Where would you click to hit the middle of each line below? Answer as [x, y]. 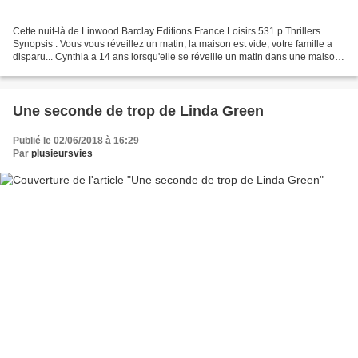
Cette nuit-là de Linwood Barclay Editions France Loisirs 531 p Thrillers [167, 31]
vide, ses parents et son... [68, 69]
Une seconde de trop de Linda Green [138, 111]
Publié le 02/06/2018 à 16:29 [76, 140]
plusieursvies [62, 153]
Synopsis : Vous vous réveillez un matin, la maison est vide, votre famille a [173, 44]
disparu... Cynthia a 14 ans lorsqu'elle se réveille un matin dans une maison [177, 56]
